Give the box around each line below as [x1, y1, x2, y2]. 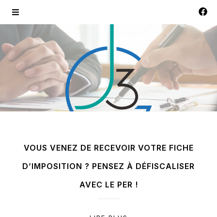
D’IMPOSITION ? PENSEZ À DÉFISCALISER [22, 161, 195, 171]
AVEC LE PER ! [79, 180, 138, 189]
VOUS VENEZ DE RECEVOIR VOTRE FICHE [23, 143, 194, 153]
